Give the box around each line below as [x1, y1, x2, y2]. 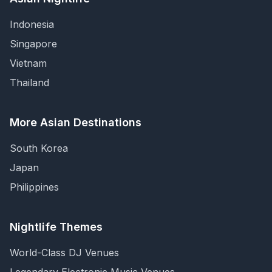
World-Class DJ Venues [10, 246, 119, 259]
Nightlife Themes [10, 220, 103, 233]
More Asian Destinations [10, 116, 141, 129]
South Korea [10, 142, 68, 154]
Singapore [10, 38, 57, 50]
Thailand [10, 76, 49, 89]
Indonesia [10, 18, 54, 30]
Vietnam [10, 57, 47, 69]
